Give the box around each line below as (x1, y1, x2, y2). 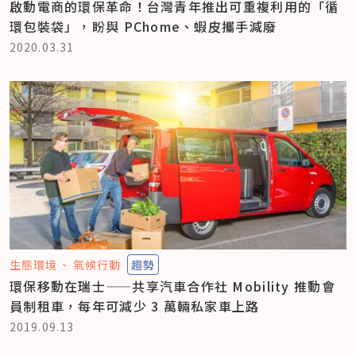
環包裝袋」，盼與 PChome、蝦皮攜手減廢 (10, 16, 277, 36)
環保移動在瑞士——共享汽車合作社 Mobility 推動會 (10, 276, 335, 296)
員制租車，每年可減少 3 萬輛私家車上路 (10, 296, 260, 315)
